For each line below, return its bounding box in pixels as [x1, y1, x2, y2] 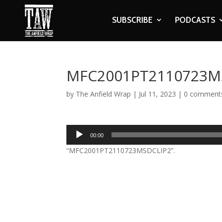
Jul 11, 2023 [139, 89, 176, 99]
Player [66, 137, 86, 146]
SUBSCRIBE [111, 14, 153, 25]
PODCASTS [174, 14, 215, 25]
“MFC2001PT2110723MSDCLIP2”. [66, 146, 175, 155]
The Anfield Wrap [76, 89, 131, 99]
